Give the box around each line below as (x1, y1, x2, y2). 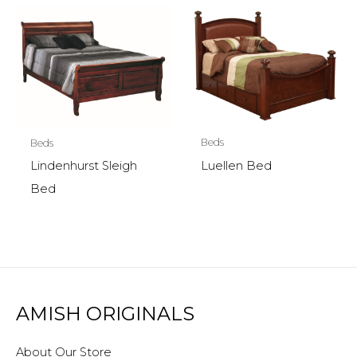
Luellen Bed (200, 158, 272, 173)
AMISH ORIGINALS (16, 302, 194, 326)
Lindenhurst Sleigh (29, 159, 137, 174)
